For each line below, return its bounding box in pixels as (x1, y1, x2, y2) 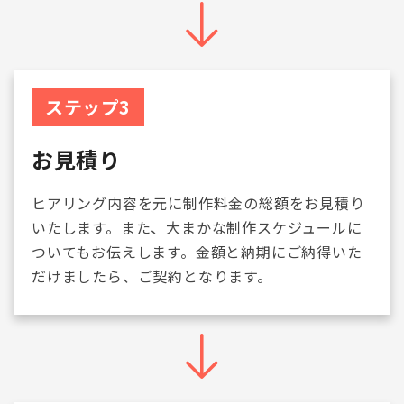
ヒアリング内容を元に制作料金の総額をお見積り (32, 192, 365, 214)
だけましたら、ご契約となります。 (32, 265, 272, 287)
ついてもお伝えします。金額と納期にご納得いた (32, 241, 363, 262)
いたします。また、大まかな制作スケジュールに (32, 216, 363, 238)
